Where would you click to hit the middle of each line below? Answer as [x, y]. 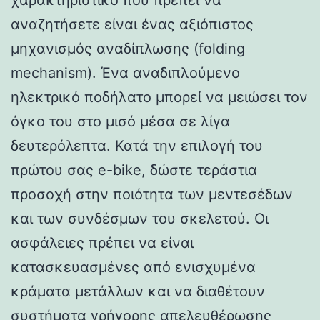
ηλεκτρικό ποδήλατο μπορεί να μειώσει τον [159, 97]
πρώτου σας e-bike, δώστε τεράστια [134, 170]
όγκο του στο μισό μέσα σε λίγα [120, 121]
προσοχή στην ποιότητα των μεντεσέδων [152, 194]
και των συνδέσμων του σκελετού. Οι [140, 218]
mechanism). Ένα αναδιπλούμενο [125, 72]
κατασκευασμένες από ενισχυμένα [133, 267]
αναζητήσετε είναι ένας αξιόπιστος [132, 24]
